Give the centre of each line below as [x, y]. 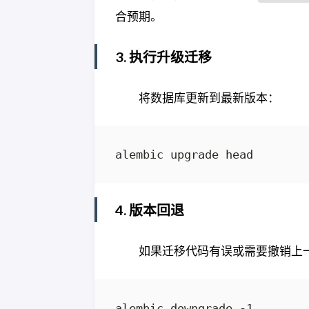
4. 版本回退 [150, 210]
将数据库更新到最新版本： [209, 97]
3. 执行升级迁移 [163, 57]
